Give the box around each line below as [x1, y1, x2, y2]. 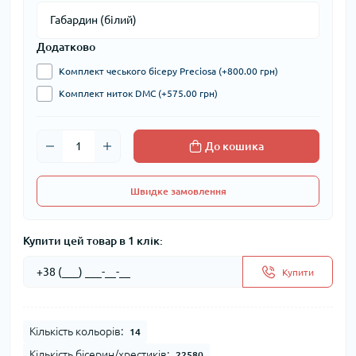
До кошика [205, 140, 264, 153]
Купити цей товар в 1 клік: [23, 234, 163, 248]
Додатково [37, 41, 95, 54]
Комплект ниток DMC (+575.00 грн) [59, 88, 218, 99]
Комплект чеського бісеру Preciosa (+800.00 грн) [59, 66, 278, 77]
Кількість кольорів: [29, 325, 123, 339]
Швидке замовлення [130, 186, 226, 197]
